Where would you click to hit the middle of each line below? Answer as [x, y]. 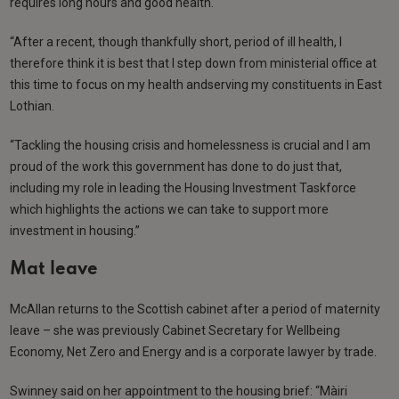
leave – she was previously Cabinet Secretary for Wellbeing [175, 331]
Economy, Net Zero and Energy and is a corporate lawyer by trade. [194, 352]
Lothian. [33, 106]
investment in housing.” [75, 231]
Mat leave [54, 270]
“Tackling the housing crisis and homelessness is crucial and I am [191, 146]
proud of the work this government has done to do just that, [176, 167]
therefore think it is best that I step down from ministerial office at [194, 64]
